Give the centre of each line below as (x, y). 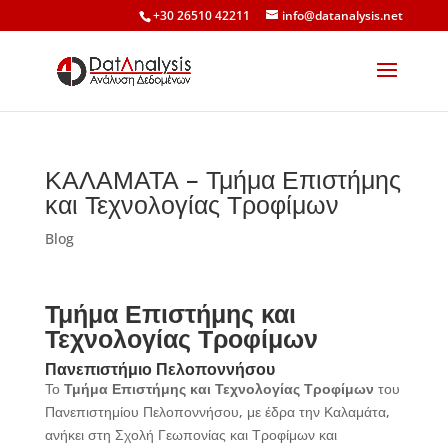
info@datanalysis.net (343, 15)
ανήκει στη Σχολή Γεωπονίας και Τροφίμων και (190, 434)
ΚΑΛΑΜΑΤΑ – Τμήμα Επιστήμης (222, 179)
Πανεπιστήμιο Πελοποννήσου (159, 369)
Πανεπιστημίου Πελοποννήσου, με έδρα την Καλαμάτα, (217, 411)
